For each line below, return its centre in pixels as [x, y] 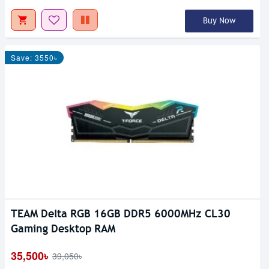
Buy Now [219, 21]
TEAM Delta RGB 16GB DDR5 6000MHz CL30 [121, 214]
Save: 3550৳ [34, 58]
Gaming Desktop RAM [63, 229]
